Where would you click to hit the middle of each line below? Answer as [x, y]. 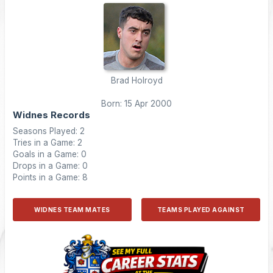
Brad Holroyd [136, 80]
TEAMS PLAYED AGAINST [201, 210]
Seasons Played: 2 [49, 131]
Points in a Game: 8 [50, 177]
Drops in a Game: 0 [50, 166]
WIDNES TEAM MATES [72, 210]
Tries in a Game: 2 [48, 143]
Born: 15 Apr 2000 [136, 104]
